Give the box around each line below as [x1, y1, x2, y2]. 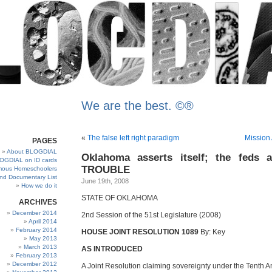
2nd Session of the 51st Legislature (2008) [81, 211, 221, 219]
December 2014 [12, 209, 57, 216]
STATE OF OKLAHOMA [81, 194, 158, 202]
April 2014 [29, 218, 57, 225]
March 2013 [24, 243, 57, 250]
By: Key [199, 228, 225, 236]
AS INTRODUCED [81, 245, 143, 253]
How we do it [21, 182, 57, 189]
